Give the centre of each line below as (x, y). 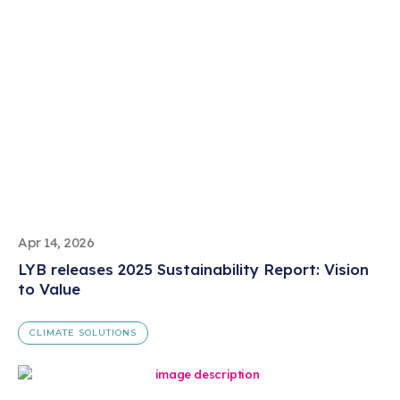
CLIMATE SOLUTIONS (83, 332)
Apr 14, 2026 (56, 242)
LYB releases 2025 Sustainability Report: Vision (193, 269)
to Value (49, 288)
